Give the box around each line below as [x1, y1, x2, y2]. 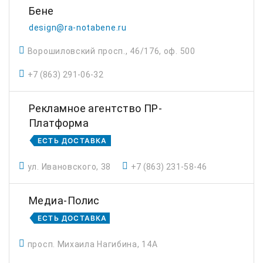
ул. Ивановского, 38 [27, 162, 112, 171]
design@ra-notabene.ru [29, 23, 127, 32]
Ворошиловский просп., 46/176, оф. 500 [27, 46, 195, 56]
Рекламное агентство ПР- [29, 102, 163, 114]
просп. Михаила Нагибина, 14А [27, 240, 158, 249]
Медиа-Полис [29, 194, 100, 207]
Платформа [29, 117, 89, 129]
